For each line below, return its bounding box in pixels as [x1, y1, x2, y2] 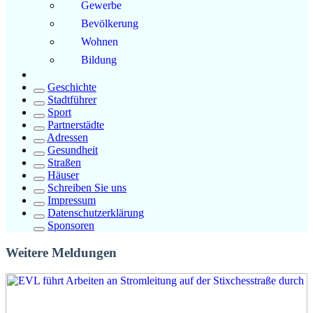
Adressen [47, 131, 88, 143]
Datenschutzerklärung [48, 206, 144, 219]
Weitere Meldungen [6, 245, 117, 260]
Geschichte [48, 80, 96, 93]
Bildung [81, 53, 117, 66]
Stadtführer [48, 93, 96, 105]
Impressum [48, 194, 96, 206]
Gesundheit [48, 143, 98, 156]
